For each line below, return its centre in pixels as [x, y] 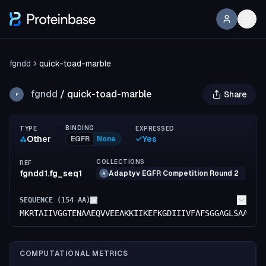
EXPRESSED [155, 129]
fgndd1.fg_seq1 [51, 173]
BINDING [80, 128]
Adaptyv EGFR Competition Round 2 [174, 173]
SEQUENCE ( [40, 200]
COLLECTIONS [121, 162]
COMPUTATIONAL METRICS [74, 254]
